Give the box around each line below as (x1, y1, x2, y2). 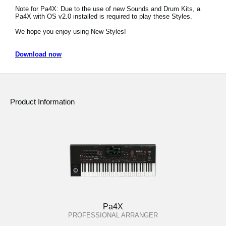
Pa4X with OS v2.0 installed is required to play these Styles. (15, 13, 192, 20)
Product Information (10, 97, 75, 106)
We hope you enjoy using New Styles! (15, 28, 126, 35)
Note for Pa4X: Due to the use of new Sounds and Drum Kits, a (15, 5, 200, 13)
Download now (15, 50, 62, 58)
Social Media (35, 12, 76, 20)
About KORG (35, 47, 79, 55)
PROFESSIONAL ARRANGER (68, 211, 158, 219)
